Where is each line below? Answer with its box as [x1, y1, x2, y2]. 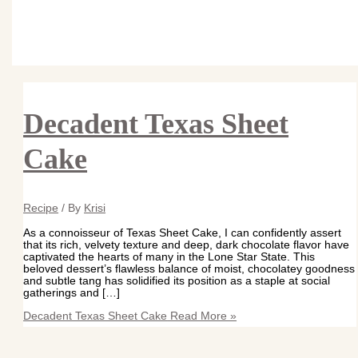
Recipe [23, 202, 59, 215]
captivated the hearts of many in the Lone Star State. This [23, 250, 316, 263]
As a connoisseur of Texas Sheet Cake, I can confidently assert [23, 226, 342, 239]
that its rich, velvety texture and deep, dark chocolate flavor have [23, 238, 350, 251]
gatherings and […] [23, 286, 121, 299]
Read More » [167, 309, 237, 322]
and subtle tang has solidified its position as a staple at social [23, 274, 331, 287]
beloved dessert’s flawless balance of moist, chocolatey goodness [23, 262, 356, 275]
